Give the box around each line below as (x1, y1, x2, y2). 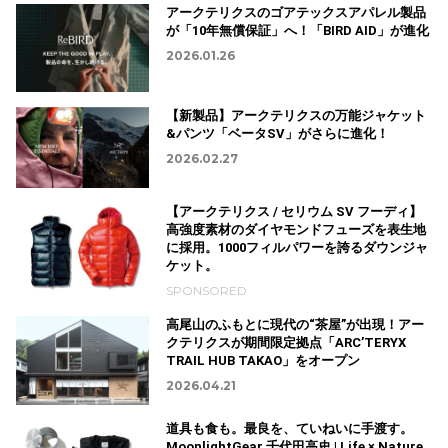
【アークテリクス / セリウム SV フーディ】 (165, 204, 422, 220)
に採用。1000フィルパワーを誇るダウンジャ (165, 240, 428, 256)
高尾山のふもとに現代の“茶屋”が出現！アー (165, 317, 424, 333)
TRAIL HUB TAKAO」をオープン (165, 353, 360, 369)
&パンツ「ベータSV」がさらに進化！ (165, 126, 389, 142)
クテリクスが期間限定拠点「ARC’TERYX (165, 335, 406, 351)
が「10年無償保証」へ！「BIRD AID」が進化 (165, 22, 429, 38)
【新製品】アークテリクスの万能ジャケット (165, 108, 426, 124)
